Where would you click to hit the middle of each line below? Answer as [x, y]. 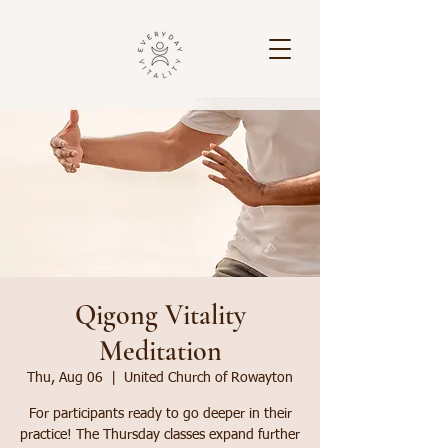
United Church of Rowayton [208, 378]
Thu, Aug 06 [65, 378]
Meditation [160, 351]
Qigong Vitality [160, 315]
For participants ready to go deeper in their [160, 414]
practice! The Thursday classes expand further [160, 435]
